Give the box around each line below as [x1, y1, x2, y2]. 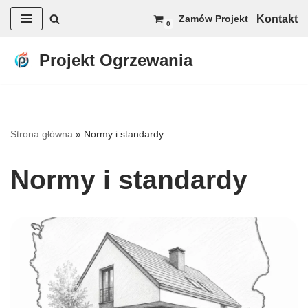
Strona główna [10, 129, 73, 140]
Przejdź [10, 32, 47, 44]
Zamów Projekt [179, 13, 248, 24]
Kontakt [256, 12, 298, 25]
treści [10, 69, 36, 81]
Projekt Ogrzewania [39, 51, 192, 69]
